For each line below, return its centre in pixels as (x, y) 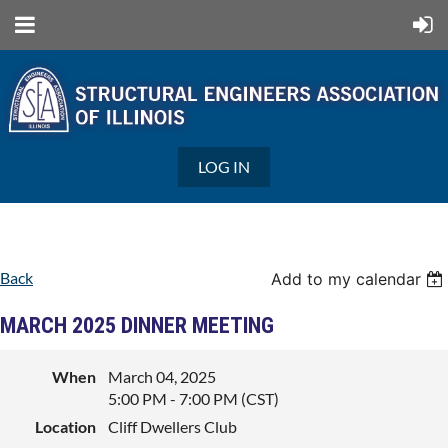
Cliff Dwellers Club (172, 427)
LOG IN (224, 167)
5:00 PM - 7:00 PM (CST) (193, 399)
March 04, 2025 (162, 377)
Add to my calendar (346, 279)
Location (65, 427)
